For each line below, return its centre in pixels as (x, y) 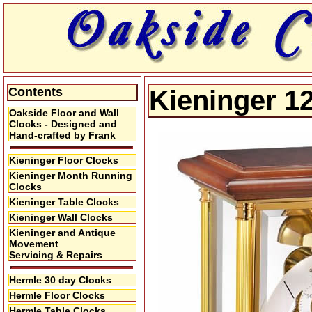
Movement (34, 244)
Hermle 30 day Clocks (60, 280)
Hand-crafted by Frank (62, 135)
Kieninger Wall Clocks (61, 217)
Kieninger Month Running (71, 175)
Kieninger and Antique (62, 233)
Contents (36, 92)
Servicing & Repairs (56, 255)
